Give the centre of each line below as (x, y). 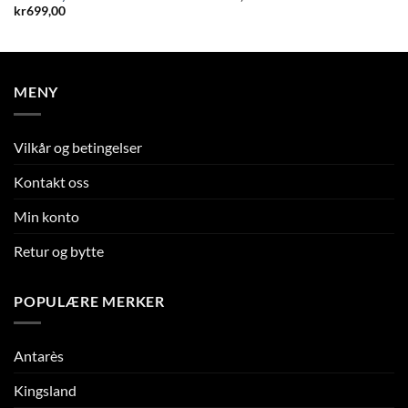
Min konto (46, 216)
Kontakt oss (51, 181)
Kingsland (45, 391)
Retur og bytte (59, 250)
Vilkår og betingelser (78, 147)
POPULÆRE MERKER (89, 301)
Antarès (39, 356)
